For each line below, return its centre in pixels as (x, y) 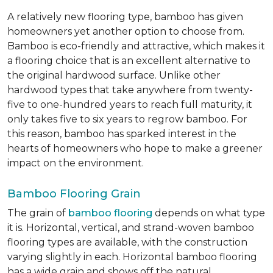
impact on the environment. (76, 163)
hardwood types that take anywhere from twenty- (130, 90)
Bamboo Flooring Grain (74, 194)
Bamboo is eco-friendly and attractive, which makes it (136, 46)
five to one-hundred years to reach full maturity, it (130, 105)
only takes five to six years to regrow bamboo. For (127, 119)
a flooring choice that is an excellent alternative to (129, 61)
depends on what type (209, 213)
